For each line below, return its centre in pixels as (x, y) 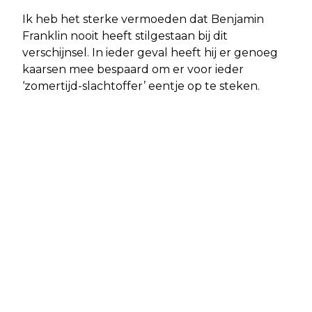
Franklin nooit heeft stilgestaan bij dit (125, 36)
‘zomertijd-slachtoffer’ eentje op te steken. (141, 86)
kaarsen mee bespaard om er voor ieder (133, 70)
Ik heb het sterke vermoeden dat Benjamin (143, 19)
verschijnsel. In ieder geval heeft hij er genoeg (150, 53)
